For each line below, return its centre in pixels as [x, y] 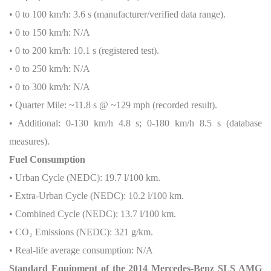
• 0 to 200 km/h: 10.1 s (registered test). [84, 51]
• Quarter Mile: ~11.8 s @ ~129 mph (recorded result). [113, 105]
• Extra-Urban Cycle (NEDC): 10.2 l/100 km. [96, 196]
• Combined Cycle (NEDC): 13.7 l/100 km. [93, 214]
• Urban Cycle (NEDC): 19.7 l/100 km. [85, 178]
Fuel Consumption [47, 159]
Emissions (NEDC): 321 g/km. [93, 232]
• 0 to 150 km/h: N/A [50, 32]
